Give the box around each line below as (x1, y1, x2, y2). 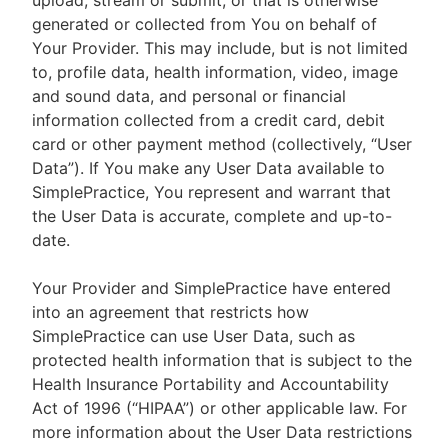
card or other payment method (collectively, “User (32, 134, 412, 154)
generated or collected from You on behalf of (32, 14, 377, 34)
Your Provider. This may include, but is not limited (32, 38, 408, 58)
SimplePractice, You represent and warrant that (32, 182, 391, 202)
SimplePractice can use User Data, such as (32, 326, 355, 346)
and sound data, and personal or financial (32, 86, 346, 106)
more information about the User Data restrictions (32, 422, 412, 442)
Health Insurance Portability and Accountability (32, 374, 389, 394)
